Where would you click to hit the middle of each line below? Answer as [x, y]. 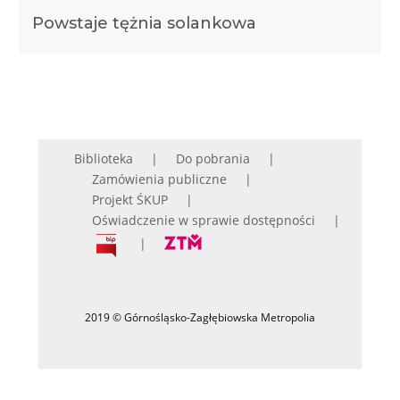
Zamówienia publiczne [159, 179]
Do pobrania [212, 158]
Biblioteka [103, 158]
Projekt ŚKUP [129, 199]
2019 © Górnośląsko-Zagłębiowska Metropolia [200, 317]
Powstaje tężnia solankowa [144, 24]
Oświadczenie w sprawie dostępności [203, 220]
